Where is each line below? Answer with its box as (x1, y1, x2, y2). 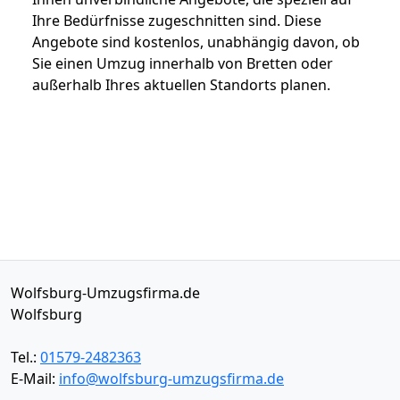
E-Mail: (11, 368, 59, 388)
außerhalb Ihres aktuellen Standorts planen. (32, 74, 330, 95)
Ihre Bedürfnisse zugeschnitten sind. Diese (32, 10, 321, 30)
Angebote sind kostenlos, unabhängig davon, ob (32, 31, 360, 52)
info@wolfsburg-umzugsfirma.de (59, 368, 284, 388)
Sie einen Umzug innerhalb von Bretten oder (32, 53, 333, 73)
